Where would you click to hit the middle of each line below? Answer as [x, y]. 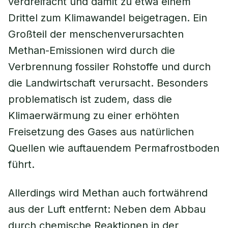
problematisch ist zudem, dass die [90, 99]
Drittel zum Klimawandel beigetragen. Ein [108, 18]
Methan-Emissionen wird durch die [92, 50]
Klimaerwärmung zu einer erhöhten [94, 116]
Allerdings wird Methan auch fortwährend [108, 193]
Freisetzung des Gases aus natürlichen [101, 132]
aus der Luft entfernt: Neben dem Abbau [107, 209]
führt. [21, 164]
